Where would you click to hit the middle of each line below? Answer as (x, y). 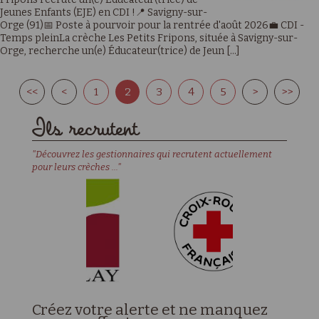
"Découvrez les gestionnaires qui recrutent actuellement (152, 154)
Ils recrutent (85, 130)
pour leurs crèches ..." (76, 167)
